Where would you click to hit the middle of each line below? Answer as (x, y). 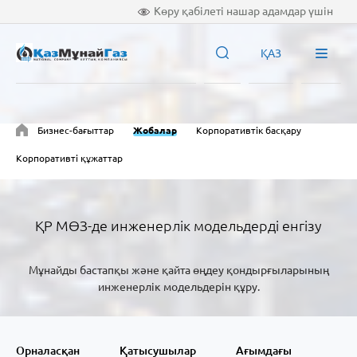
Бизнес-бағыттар (76, 130)
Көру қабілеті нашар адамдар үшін (244, 11)
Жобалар (155, 130)
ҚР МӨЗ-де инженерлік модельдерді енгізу (178, 225)
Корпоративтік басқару (249, 130)
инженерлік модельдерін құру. (178, 287)
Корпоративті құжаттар (69, 158)
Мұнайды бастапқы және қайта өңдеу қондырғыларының (178, 271)
